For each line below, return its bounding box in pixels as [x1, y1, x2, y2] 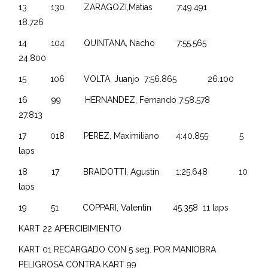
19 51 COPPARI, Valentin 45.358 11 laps [19, 202, 229, 212]
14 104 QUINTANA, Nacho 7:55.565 [19, 38, 236, 48]
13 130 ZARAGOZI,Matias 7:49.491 [19, 2, 236, 12]
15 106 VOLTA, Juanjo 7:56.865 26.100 [19, 74, 237, 84]
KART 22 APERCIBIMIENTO [19, 223, 122, 233]
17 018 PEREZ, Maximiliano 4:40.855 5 [19, 130, 244, 141]
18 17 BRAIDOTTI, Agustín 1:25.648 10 [19, 166, 248, 176]
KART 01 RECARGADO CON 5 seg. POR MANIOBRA [19, 244, 217, 254]
